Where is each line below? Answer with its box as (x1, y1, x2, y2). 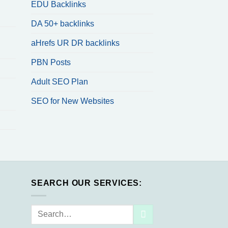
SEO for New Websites (31, 97, 114, 106)
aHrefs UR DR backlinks (31, 39, 120, 48)
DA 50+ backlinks (31, 19, 94, 28)
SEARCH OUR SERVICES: (31, 179, 142, 188)
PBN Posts (31, 58, 71, 67)
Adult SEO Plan (31, 77, 88, 87)
